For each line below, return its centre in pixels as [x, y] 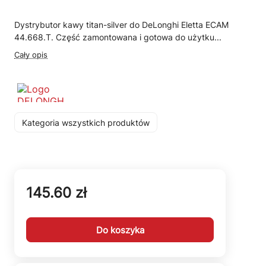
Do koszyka [120, 230]
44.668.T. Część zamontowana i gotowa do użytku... [118, 37]
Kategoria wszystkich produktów [86, 122]
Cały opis [31, 55]
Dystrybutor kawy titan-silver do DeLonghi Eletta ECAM [121, 25]
